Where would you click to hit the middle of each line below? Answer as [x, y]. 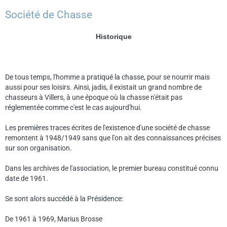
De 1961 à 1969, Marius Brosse [54, 219]
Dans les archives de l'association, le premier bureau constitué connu [112, 168]
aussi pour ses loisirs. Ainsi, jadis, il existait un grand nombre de [103, 87]
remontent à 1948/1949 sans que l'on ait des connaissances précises [113, 138]
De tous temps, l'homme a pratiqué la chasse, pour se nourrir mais [107, 77]
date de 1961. [27, 178]
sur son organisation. [39, 148]
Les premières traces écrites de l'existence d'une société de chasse [107, 128]
